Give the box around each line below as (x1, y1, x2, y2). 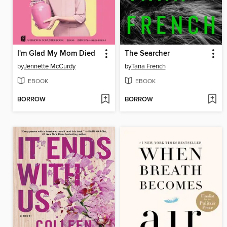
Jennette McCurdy (24, 62, 75, 70)
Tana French (131, 62, 166, 70)
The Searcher (124, 49, 170, 58)
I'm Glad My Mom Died (17, 49, 95, 58)
